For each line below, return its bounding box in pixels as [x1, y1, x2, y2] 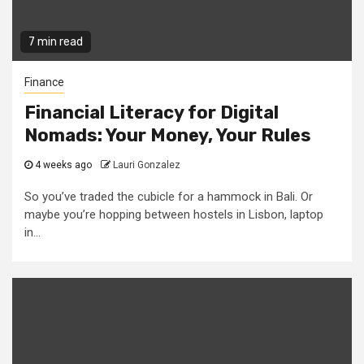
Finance [24, 76, 64, 89]
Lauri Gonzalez [113, 159, 180, 171]
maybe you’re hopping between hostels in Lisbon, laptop [24, 207, 323, 223]
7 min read [28, 35, 83, 50]
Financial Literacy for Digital [24, 102, 279, 124]
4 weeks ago [32, 159, 94, 171]
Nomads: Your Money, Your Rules [24, 124, 311, 147]
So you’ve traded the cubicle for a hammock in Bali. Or [24, 189, 313, 205]
